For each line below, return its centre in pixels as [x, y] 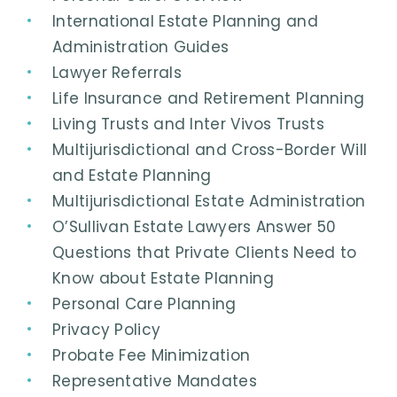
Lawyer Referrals [117, 72]
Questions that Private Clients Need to [205, 252]
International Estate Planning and [185, 21]
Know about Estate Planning [163, 278]
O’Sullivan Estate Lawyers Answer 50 [195, 226]
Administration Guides [141, 47]
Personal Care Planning [144, 304]
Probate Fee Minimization [152, 355]
